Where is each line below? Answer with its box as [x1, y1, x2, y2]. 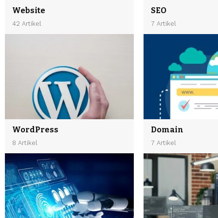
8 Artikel [12, 139, 37, 146]
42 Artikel [12, 19, 41, 27]
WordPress [12, 125, 58, 134]
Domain [151, 125, 183, 134]
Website [12, 5, 45, 15]
